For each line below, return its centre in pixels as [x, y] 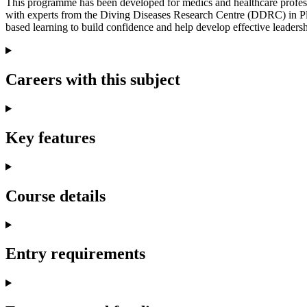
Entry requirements [75, 254]
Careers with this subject [93, 79]
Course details [56, 196]
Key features [50, 137]
